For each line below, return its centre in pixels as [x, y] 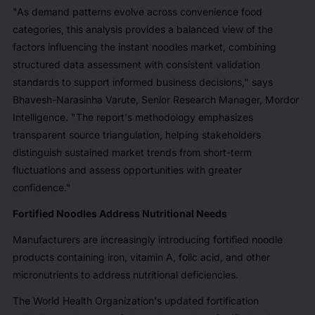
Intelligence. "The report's [72, 117]
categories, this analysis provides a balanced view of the [142, 29]
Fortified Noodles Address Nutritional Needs [120, 213]
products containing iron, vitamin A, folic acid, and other [141, 257]
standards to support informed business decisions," [130, 82]
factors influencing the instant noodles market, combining [144, 46]
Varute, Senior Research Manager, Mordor [202, 99]
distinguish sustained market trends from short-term [132, 152]
